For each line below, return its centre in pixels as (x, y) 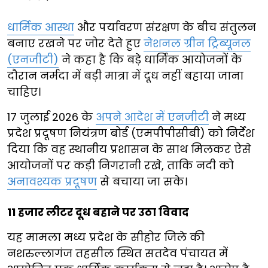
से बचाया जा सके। (142, 182)
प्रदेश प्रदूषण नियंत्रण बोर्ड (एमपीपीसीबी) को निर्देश (131, 133)
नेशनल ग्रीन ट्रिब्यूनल (197, 44)
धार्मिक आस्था (41, 28)
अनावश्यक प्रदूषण (52, 182)
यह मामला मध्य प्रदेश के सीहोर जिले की (106, 237)
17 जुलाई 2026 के (51, 117)
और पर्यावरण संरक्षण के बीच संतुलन (165, 28)
